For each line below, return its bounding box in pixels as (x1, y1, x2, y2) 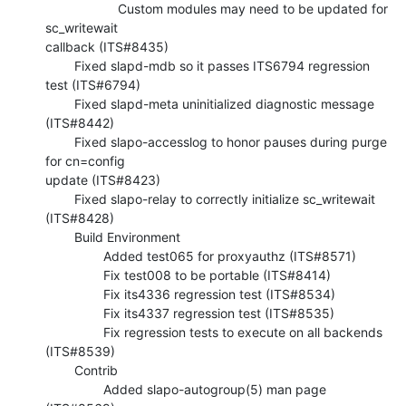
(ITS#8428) (45, 209, 114, 226)
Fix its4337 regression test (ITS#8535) (45, 304, 103, 321)
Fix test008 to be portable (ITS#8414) (45, 266, 103, 283)
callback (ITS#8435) (45, 38, 169, 54)
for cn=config (45, 152, 129, 169)
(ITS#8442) (45, 114, 114, 130)
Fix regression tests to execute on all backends (45, 324, 103, 340)
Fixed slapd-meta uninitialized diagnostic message (45, 95, 74, 111)
